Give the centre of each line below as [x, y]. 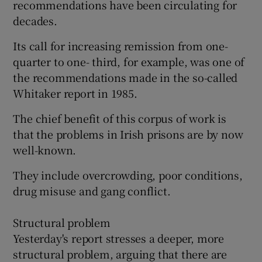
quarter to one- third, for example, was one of [129, 61]
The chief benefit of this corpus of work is [120, 118]
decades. [35, 20]
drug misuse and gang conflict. [92, 190]
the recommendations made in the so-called [125, 77]
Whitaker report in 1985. [75, 93]
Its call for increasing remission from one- [120, 45]
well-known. [45, 149]
